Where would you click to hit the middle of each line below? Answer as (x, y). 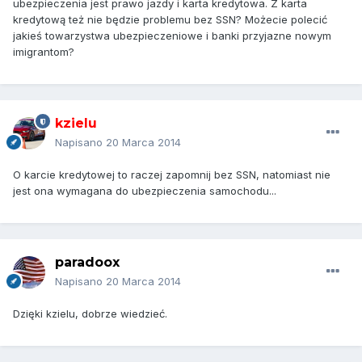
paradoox (87, 263)
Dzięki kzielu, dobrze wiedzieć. (90, 314)
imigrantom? (44, 52)
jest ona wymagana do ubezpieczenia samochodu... (145, 191)
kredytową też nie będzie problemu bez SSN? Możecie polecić (170, 20)
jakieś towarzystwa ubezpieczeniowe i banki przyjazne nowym (172, 36)
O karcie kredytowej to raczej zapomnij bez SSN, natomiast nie (172, 175)
